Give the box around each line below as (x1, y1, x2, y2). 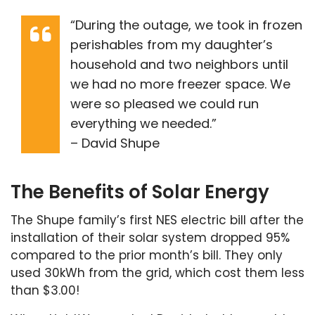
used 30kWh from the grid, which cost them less (11, 264, 304, 281)
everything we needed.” (70, 114, 217, 132)
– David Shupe (70, 134, 160, 152)
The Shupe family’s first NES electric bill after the (11, 211, 304, 229)
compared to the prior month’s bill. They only (11, 246, 283, 264)
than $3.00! (11, 281, 79, 299)
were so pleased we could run (70, 94, 259, 112)
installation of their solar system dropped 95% (11, 229, 290, 246)
